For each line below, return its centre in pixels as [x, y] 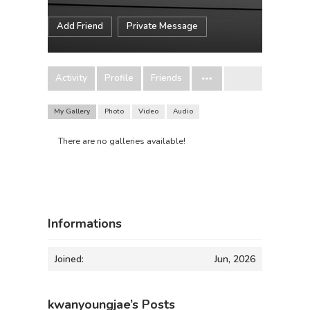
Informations [85, 224]
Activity [71, 78]
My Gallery [72, 111]
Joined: [69, 259]
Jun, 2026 [235, 259]
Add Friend [80, 26]
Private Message [162, 26]
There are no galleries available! [122, 141]
